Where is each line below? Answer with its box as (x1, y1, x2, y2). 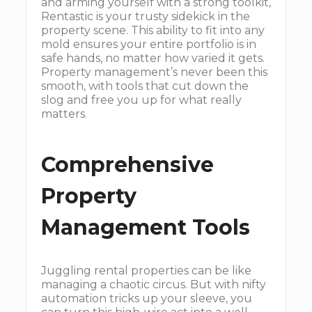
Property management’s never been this (41, 65, 267, 79)
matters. (41, 107, 87, 120)
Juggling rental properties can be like (41, 264, 251, 277)
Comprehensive (41, 152, 214, 178)
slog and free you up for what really (41, 93, 242, 107)
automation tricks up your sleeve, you (41, 292, 252, 305)
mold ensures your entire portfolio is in (41, 38, 256, 51)
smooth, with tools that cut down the (41, 79, 249, 93)
